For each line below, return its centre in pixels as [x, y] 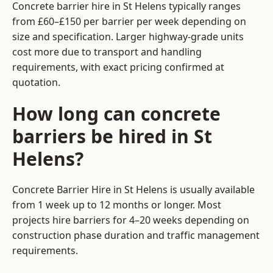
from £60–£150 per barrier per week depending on [129, 22]
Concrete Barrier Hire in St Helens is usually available [133, 190]
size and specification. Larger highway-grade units [128, 37]
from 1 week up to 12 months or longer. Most [117, 205]
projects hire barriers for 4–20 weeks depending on [131, 220]
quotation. [36, 83]
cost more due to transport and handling [107, 52]
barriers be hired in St [112, 136]
